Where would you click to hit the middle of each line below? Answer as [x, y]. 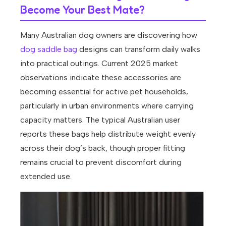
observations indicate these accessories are [101, 78]
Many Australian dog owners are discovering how [109, 35]
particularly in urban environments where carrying [107, 106]
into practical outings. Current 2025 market [99, 64]
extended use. [46, 177]
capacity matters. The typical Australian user [100, 120]
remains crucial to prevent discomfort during [101, 162]
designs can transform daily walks [139, 49]
